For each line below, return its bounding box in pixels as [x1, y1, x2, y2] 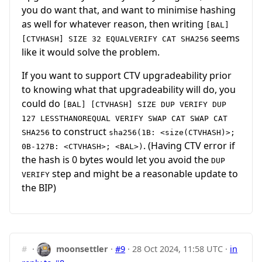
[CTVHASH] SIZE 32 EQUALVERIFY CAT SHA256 [22, 34, 209, 43]
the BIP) [22, 181, 56, 194]
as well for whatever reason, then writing [22, 17, 206, 30]
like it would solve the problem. [22, 45, 160, 58]
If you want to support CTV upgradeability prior [22, 68, 232, 82]
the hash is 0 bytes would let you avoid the [22, 153, 211, 166]
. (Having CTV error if [143, 139, 235, 152]
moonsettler [56, 243, 109, 254]
